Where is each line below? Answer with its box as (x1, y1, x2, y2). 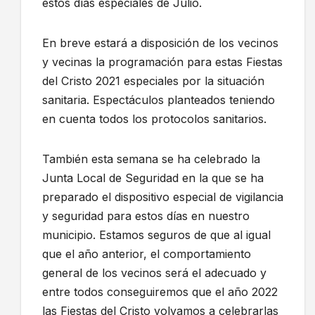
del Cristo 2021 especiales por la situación (42, 74, 264, 89)
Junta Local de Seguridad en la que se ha (42, 171, 264, 186)
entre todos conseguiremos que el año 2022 (42, 285, 278, 300)
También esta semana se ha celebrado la (42, 152, 260, 167)
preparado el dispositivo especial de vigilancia (42, 190, 283, 205)
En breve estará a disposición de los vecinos (42, 36, 278, 51)
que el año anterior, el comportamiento (42, 247, 251, 262)
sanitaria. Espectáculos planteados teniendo (42, 93, 275, 108)
